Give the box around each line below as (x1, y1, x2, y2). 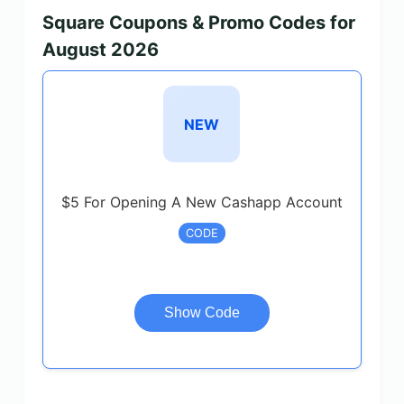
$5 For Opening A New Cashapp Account (60, 193, 343, 211)
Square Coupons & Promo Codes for (41, 12, 355, 33)
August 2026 (41, 39, 159, 60)
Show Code (163, 305, 240, 320)
